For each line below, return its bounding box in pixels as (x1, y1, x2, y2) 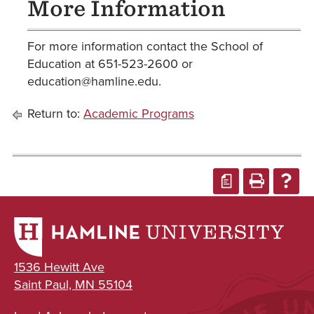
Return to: (24, 104, 83, 123)
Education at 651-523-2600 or (27, 55, 193, 73)
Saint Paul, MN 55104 (14, 275, 132, 294)
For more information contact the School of (27, 37, 263, 55)
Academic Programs (83, 104, 194, 123)
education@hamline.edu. (27, 72, 161, 90)
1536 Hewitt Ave (14, 258, 104, 277)
